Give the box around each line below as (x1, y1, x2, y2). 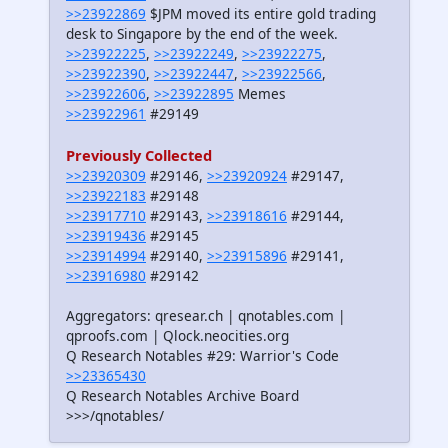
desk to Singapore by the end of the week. (66, 24, 338, 44)
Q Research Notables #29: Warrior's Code (66, 346, 339, 366)
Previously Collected (66, 145, 212, 166)
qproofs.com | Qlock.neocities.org (66, 326, 289, 346)
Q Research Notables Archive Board (66, 386, 299, 406)
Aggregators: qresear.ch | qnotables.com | (66, 306, 345, 326)
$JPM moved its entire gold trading (146, 4, 376, 24)
